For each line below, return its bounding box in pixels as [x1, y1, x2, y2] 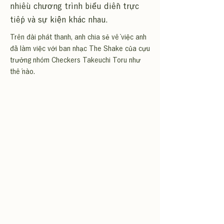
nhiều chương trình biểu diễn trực [10, 2, 139, 10]
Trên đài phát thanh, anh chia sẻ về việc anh [10, 33, 146, 40]
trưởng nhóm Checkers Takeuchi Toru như [10, 56, 140, 63]
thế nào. [10, 68, 35, 75]
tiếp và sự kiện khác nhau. [10, 15, 107, 23]
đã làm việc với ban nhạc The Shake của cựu [10, 45, 150, 52]
